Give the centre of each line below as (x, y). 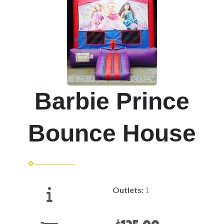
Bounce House (112, 133)
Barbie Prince (112, 101)
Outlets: (129, 190)
